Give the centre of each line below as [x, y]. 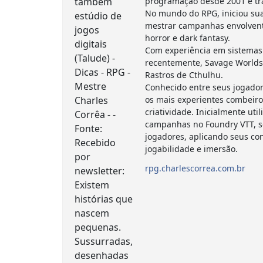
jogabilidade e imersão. [192, 149]
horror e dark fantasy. [188, 38]
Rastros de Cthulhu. [184, 75]
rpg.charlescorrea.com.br [195, 168]
